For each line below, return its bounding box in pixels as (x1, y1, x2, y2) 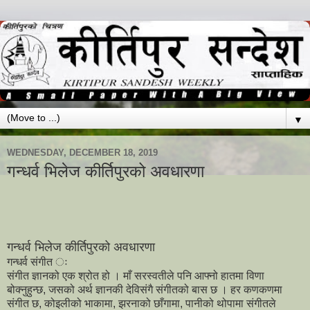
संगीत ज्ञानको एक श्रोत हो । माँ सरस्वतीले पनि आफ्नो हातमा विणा (7, 270, 264, 282)
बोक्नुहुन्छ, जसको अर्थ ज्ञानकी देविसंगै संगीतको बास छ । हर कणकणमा (7, 284, 282, 296)
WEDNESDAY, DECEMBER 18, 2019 (7, 147, 158, 158)
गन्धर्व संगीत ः (7, 256, 68, 268)
